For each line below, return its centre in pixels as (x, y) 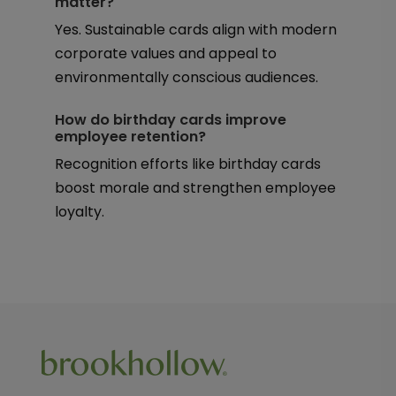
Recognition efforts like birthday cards (187, 164)
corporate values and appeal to (165, 53)
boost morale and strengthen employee (195, 188)
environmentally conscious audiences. (186, 77)
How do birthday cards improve (170, 120)
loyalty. (79, 212)
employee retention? (130, 137)
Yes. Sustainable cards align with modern (195, 30)
